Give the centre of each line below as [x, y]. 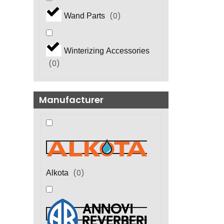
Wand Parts [85, 16]
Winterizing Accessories [106, 51]
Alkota [58, 172]
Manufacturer [71, 100]
